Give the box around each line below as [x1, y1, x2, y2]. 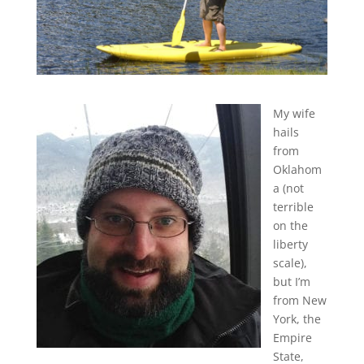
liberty [272, 236, 308, 253]
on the [272, 218, 308, 234]
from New [272, 292, 327, 309]
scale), [272, 255, 307, 271]
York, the [272, 311, 321, 327]
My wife [272, 106, 315, 122]
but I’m [272, 274, 310, 290]
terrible [272, 199, 314, 215]
